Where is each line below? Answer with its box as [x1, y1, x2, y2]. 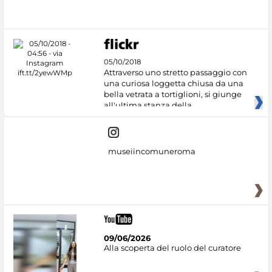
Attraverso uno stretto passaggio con [103, 67, 247, 77]
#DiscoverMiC [50, 4, 106, 15]
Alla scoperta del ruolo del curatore [103, 243, 241, 253]
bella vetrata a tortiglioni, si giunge [103, 89, 242, 99]
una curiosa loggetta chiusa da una [103, 78, 243, 88]
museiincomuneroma [107, 146, 195, 156]
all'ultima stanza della [103, 100, 192, 110]
